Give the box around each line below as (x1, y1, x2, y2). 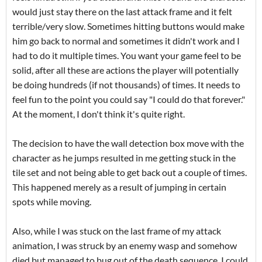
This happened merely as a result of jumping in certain (12, 181, 226, 193)
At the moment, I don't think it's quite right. (12, 108, 185, 120)
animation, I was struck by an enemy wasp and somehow (12, 240, 237, 251)
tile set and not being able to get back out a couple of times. (12, 167, 247, 178)
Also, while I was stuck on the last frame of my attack (12, 225, 221, 237)
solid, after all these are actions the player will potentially (12, 64, 239, 76)
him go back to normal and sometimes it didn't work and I (12, 35, 240, 47)
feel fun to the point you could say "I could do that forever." (12, 94, 245, 105)
